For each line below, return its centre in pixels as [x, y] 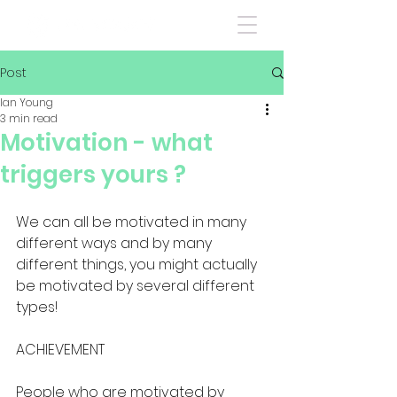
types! [37, 307]
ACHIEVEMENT [60, 350]
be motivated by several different [137, 286]
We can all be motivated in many [133, 222]
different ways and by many [116, 243]
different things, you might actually [138, 265]
